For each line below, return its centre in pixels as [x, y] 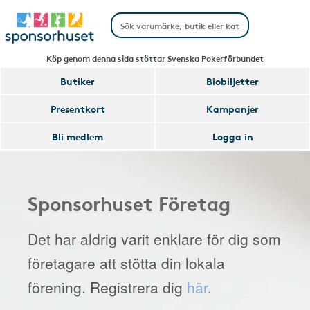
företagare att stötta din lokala [126, 263]
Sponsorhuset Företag [129, 203]
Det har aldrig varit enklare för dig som [154, 239]
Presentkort [77, 109]
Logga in [232, 136]
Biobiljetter [232, 81]
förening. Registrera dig [107, 287]
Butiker [77, 81]
